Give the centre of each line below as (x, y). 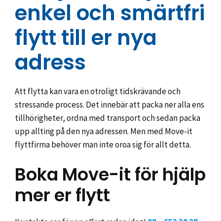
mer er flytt (62, 195)
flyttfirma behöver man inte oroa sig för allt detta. (103, 145)
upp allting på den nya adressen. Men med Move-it (104, 131)
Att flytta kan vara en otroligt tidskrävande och (98, 91)
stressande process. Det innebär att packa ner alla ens (110, 105)
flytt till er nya (86, 38)
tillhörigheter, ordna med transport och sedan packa (108, 118)
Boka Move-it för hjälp (110, 174)
